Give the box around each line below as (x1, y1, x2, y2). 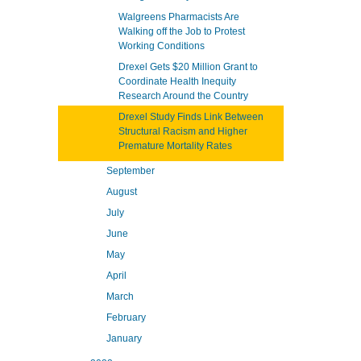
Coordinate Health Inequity (118, 76, 236, 87)
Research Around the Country (118, 90, 248, 102)
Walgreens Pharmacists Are (118, 11, 239, 23)
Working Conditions (118, 40, 205, 52)
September (106, 165, 155, 176)
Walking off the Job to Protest (118, 26, 245, 37)
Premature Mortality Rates (118, 140, 232, 151)
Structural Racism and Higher (118, 126, 247, 137)
